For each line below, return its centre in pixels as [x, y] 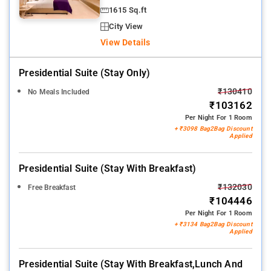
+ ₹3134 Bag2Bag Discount [213, 224]
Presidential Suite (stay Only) [85, 73]
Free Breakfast [52, 187]
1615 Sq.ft [128, 10]
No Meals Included [59, 92]
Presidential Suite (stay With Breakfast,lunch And [131, 264]
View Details [126, 42]
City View [126, 26]
